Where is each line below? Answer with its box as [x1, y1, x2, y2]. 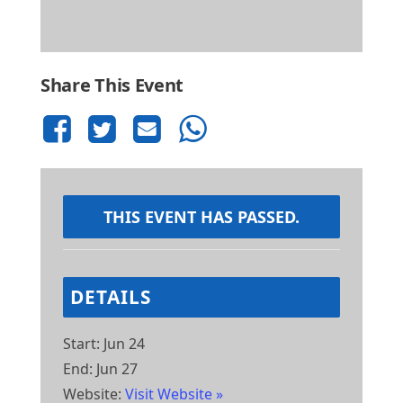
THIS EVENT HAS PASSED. [103, 205, 300, 228]
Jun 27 [96, 358, 138, 379]
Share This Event [40, 72, 184, 97]
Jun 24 [103, 333, 145, 354]
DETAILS [70, 283, 151, 309]
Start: [63, 333, 100, 354]
